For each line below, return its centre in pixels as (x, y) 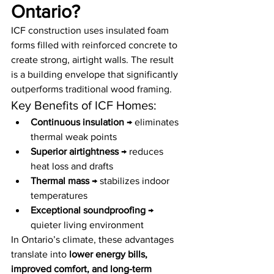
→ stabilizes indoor (131, 181)
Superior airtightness (75, 152)
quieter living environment (87, 225)
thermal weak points (74, 137)
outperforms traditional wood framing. (91, 89)
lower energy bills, (109, 254)
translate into (40, 254)
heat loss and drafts (72, 166)
